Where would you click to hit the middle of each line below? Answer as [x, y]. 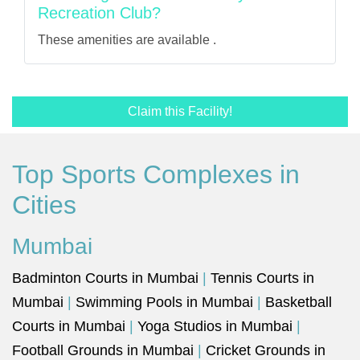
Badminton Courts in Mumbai [105, 278]
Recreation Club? [99, 13]
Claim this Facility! [180, 111]
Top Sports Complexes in [156, 174]
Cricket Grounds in [266, 350]
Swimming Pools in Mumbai [164, 302]
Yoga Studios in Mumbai [215, 326]
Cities [44, 205]
